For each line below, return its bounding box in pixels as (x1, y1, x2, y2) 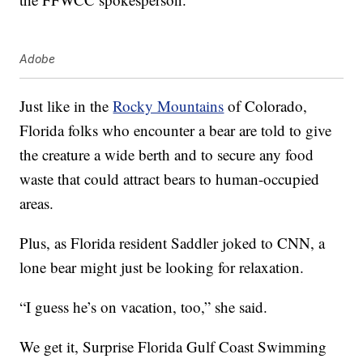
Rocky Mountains (113, 96, 224, 117)
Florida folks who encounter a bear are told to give (19, 120, 332, 141)
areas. (19, 193, 54, 214)
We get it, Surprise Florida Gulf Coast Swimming (19, 336, 327, 357)
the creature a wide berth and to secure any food (19, 144, 314, 165)
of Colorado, (224, 96, 308, 117)
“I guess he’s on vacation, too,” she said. (19, 297, 268, 318)
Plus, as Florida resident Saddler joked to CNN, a (19, 233, 326, 254)
